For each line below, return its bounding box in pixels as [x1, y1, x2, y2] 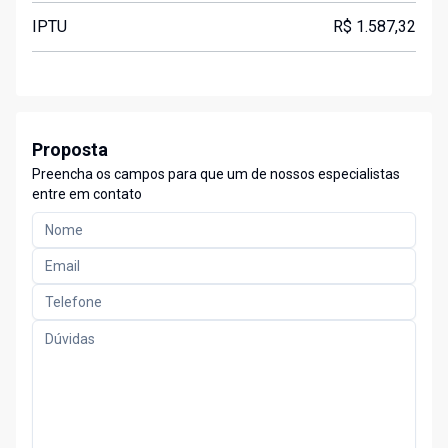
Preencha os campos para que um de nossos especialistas [32, 166, 400, 183]
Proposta [32, 139, 108, 161]
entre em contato [32, 186, 142, 203]
